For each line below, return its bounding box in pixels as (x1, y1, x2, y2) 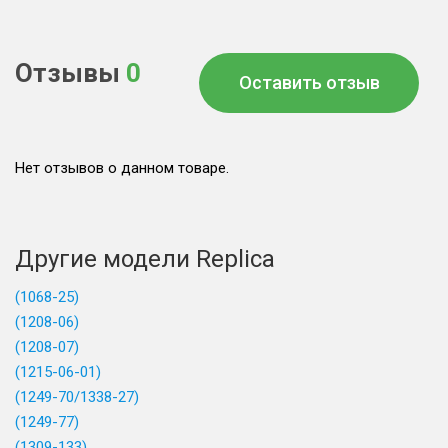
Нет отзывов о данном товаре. (15, 159, 229, 177)
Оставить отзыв (238, 72, 380, 93)
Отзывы (15, 58, 126, 88)
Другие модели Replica (15, 245, 275, 273)
